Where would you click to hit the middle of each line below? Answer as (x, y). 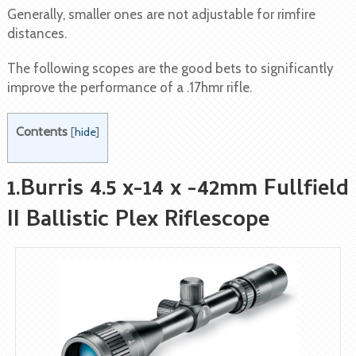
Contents (41, 132)
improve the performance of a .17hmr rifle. (129, 88)
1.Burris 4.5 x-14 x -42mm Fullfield (178, 191)
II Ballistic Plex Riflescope (138, 222)
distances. (37, 34)
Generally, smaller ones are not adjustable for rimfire (161, 15)
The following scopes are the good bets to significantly (170, 69)
